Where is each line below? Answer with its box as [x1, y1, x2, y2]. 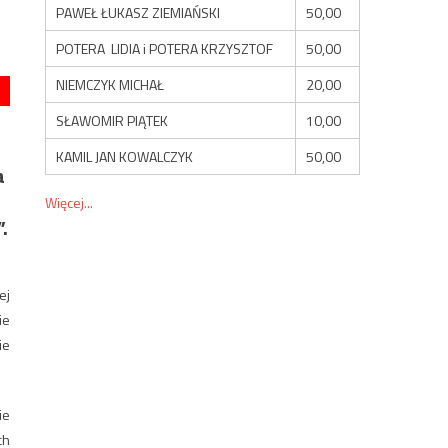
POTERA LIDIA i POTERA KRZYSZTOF [56, 37, 274, 59]
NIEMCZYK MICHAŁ [56, 73, 165, 95]
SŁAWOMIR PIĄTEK [56, 109, 169, 131]
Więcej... [45, 191, 94, 213]
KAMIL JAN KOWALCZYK [56, 145, 194, 167]
